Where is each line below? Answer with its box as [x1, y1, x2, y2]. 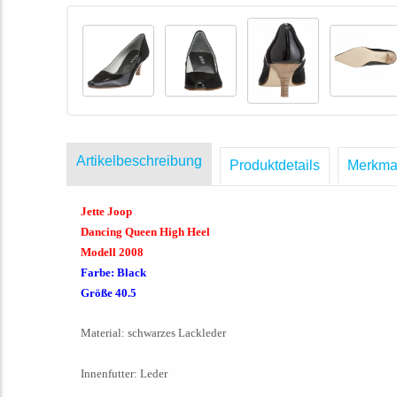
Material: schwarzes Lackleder [81, 325, 226, 339]
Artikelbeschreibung [76, 152, 202, 168]
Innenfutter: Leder [81, 366, 167, 380]
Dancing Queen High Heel [81, 224, 210, 238]
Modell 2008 [81, 245, 144, 259]
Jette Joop [81, 204, 132, 218]
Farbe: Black [81, 265, 146, 279]
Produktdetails [230, 157, 320, 173]
